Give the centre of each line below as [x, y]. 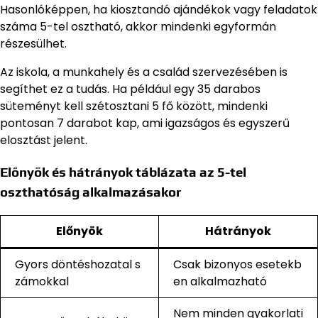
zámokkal [42, 282]
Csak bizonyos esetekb [237, 265]
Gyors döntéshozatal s [78, 265]
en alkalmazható [220, 282]
